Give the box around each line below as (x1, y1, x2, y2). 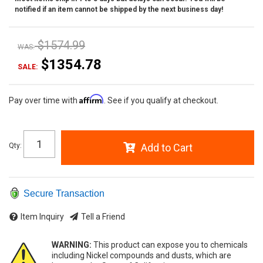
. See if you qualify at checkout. (104, 96, 218, 105)
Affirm (79, 94, 104, 104)
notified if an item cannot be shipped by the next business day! (15, 5, 223, 14)
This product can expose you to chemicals (93, 240, 248, 250)
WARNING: (51, 240, 93, 250)
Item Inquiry (21, 212, 64, 222)
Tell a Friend (81, 212, 125, 222)
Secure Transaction (23, 188, 104, 198)
